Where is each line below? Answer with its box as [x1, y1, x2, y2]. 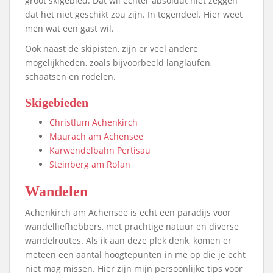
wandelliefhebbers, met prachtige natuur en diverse [25, 220, 239, 232]
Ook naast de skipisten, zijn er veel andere [25, 42, 198, 54]
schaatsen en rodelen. [25, 70, 116, 82]
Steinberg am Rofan [49, 158, 130, 170]
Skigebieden [25, 95, 88, 109]
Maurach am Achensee [49, 130, 143, 142]
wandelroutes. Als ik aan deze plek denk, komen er [25, 234, 232, 246]
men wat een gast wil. [25, 22, 114, 34]
